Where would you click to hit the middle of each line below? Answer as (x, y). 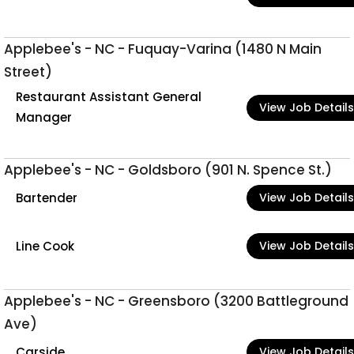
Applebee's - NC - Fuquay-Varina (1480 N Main (163, 49)
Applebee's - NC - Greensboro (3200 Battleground (176, 301)
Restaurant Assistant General (109, 97)
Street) (28, 72)
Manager (44, 117)
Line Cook (45, 246)
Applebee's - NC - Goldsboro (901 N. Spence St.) (168, 170)
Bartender (47, 198)
